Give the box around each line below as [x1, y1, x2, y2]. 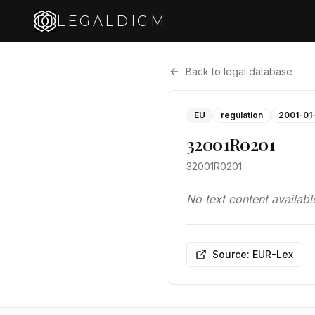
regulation [221, 110, 263, 120]
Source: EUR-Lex [212, 248, 293, 260]
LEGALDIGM [56, 13, 167, 30]
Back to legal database [186, 65, 292, 77]
